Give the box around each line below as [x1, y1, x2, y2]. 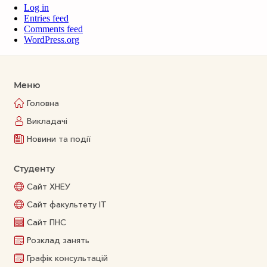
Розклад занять [27, 235, 89, 246]
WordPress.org [24, 35, 79, 45]
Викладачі [27, 116, 67, 127]
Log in [24, 2, 49, 13]
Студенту [14, 163, 55, 175]
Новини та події [27, 133, 91, 145]
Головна [27, 98, 59, 109]
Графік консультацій [27, 253, 108, 264]
